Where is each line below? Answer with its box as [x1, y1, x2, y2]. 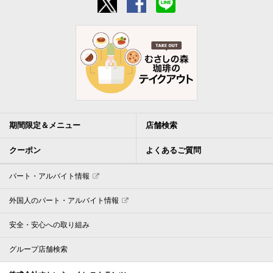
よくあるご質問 [146, 146, 201, 155]
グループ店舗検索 [9, 245, 68, 254]
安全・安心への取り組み [9, 221, 90, 230]
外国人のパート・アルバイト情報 [9, 196, 119, 205]
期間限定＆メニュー [9, 121, 80, 130]
